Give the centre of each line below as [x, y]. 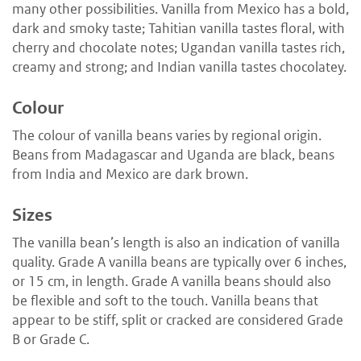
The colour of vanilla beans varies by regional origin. [167, 135]
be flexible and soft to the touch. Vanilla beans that [165, 300]
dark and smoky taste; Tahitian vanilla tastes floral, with [178, 29]
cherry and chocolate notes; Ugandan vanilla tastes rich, [178, 48]
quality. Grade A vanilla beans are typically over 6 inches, [179, 261]
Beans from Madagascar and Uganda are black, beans [173, 154]
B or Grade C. [51, 339]
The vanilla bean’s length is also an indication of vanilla [176, 242]
